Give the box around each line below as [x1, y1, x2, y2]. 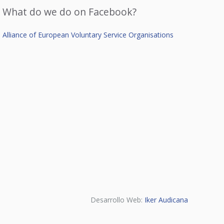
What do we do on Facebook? [2, 5, 137, 19]
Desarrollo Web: [90, 194, 144, 204]
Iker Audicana [144, 194, 188, 204]
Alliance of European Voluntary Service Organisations [2, 30, 174, 40]
